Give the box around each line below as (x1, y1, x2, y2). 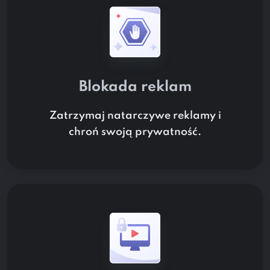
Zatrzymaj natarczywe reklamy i (49, 110, 221, 122)
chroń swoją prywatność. (69, 127, 201, 138)
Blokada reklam (78, 80, 192, 95)
